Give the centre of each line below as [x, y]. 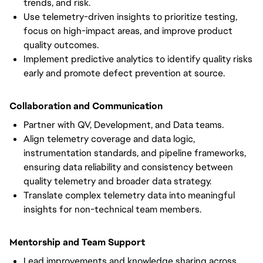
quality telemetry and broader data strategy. [117, 181]
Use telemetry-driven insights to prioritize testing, [130, 17]
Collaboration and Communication [86, 106]
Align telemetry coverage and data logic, [109, 139]
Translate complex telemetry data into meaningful [129, 195]
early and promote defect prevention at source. [124, 73]
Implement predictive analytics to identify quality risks [138, 59]
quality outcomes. [61, 45]
